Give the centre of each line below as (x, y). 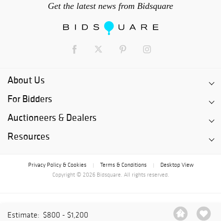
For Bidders (30, 99)
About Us (26, 80)
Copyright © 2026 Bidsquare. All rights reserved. (110, 175)
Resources (29, 136)
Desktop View (177, 165)
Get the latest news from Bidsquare (110, 6)
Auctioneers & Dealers (52, 118)
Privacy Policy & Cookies (57, 165)
